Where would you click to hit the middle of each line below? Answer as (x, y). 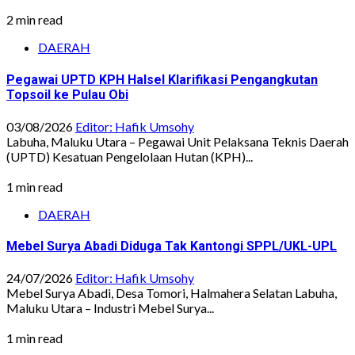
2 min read (34, 20)
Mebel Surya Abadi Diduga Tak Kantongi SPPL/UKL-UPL (172, 246)
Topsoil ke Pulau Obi (67, 94)
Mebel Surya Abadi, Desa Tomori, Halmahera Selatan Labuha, (172, 293)
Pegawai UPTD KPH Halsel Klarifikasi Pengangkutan (162, 79)
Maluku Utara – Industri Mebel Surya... (110, 308)
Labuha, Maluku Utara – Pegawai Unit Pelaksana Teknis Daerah (177, 141)
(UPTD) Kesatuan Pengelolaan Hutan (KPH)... (130, 156)
